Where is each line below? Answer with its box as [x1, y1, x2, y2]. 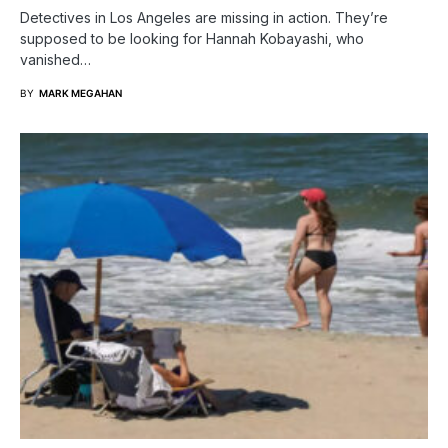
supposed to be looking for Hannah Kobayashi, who [20, 29, 364, 47]
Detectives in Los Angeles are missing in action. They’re [20, 8, 388, 26]
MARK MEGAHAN [39, 86, 122, 99]
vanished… [20, 50, 91, 68]
